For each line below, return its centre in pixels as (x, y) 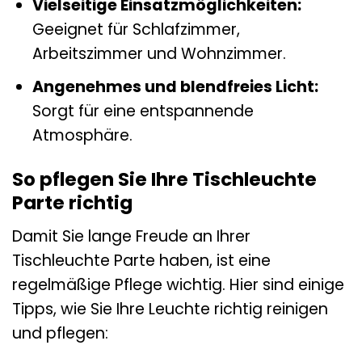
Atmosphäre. (82, 136)
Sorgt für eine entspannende (143, 112)
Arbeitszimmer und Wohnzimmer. (159, 53)
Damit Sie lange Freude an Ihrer (131, 236)
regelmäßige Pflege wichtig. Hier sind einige (178, 284)
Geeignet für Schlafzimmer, (136, 29)
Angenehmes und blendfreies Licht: (175, 87)
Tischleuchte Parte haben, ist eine (141, 260)
